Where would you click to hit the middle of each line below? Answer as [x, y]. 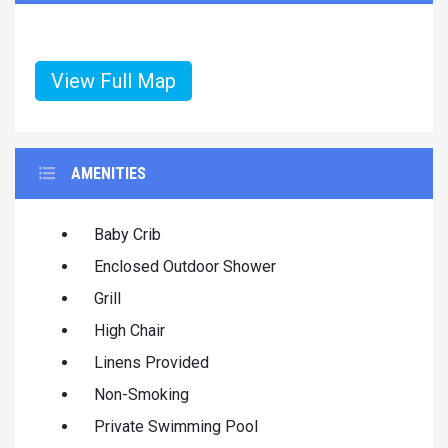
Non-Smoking [141, 395]
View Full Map [113, 81]
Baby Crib [127, 235]
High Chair [129, 331]
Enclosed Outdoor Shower [185, 267]
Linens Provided [151, 363]
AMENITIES [108, 174]
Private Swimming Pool [176, 427]
